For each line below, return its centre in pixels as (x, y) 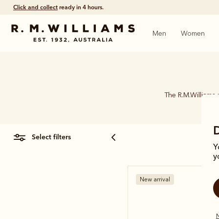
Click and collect (35, 7)
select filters (53, 137)
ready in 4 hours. (81, 7)
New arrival (155, 179)
